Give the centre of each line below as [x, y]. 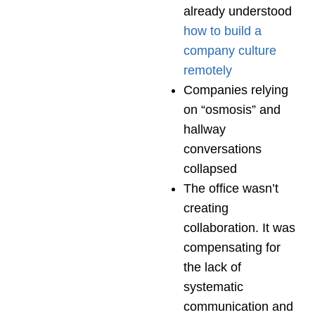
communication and [238, 306]
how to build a [223, 31]
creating [206, 208]
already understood [238, 11]
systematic [213, 287]
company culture [230, 50]
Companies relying [236, 90]
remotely [208, 70]
